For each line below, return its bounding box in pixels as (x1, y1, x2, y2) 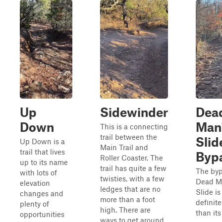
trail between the (100, 132, 157, 141)
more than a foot (100, 195, 155, 204)
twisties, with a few (100, 174, 165, 183)
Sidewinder (100, 105, 168, 119)
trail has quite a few (100, 164, 166, 172)
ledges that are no (100, 184, 161, 193)
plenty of (20, 199, 49, 208)
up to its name (20, 158, 68, 166)
